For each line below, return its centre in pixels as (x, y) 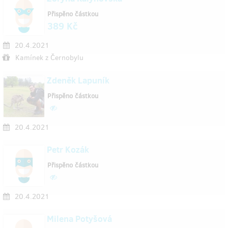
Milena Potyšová (79, 219)
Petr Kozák (68, 150)
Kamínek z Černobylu (49, 58)
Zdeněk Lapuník (78, 80)
